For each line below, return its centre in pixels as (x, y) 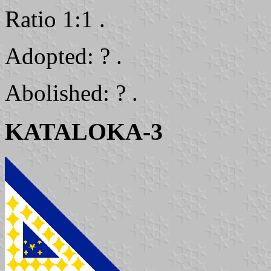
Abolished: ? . (71, 93)
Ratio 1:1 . (55, 19)
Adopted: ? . (64, 56)
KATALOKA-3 (84, 132)
